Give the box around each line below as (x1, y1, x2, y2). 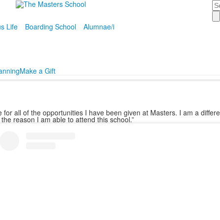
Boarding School (25, 22, 76, 31)
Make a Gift (20, 66, 55, 76)
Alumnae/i (83, 22, 114, 31)
